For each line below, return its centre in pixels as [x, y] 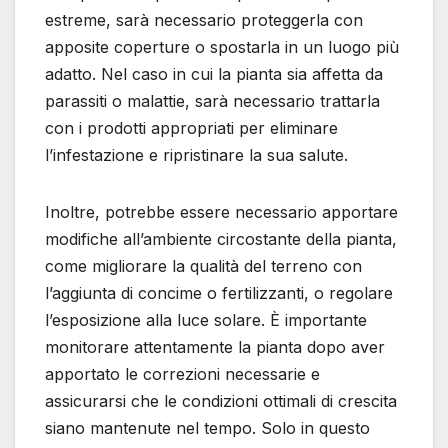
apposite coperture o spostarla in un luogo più [222, 46]
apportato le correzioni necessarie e [182, 373]
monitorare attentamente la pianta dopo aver [215, 346]
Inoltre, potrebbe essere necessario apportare [221, 211]
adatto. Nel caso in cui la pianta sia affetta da [214, 73]
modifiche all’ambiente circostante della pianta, [221, 238]
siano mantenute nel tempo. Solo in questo [207, 427]
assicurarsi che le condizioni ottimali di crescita [221, 400]
